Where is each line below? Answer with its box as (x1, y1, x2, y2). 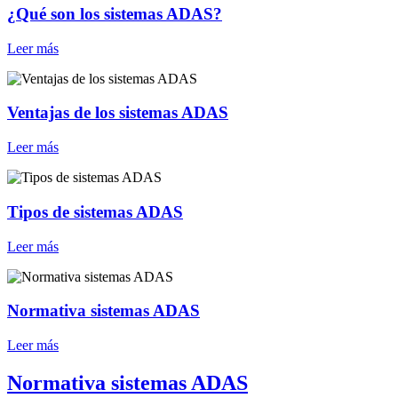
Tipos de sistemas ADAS (7, 202, 183, 221)
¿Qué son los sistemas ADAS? (7, 4, 222, 23)
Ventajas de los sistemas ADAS (7, 103, 228, 123)
